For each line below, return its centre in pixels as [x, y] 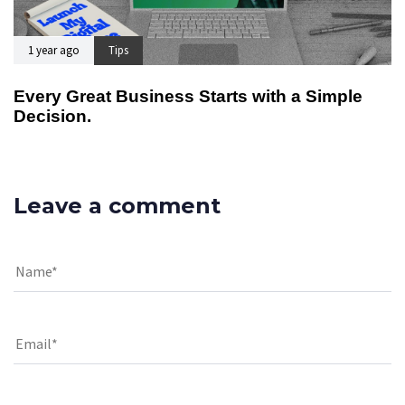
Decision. [52, 117]
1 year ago [54, 51]
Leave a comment [117, 205]
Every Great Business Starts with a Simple [188, 97]
